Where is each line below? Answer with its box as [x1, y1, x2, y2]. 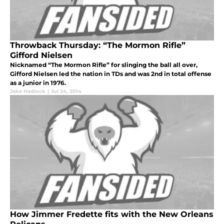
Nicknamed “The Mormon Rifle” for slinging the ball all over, [10, 61, 197, 69]
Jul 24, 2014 [51, 88, 81, 95]
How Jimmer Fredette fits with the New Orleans [10, 209, 213, 219]
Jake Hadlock [10, 88, 45, 95]
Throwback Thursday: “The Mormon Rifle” [10, 40, 185, 50]
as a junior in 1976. [10, 79, 66, 87]
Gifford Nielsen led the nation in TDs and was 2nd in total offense [10, 70, 211, 78]
